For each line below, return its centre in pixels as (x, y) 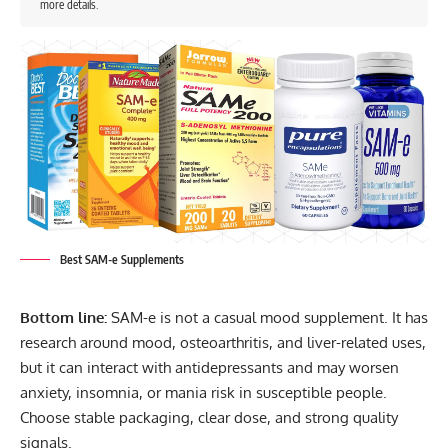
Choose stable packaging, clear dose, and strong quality (209, 417)
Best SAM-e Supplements (122, 259)
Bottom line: (63, 317)
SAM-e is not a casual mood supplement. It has (267, 317)
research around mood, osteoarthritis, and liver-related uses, (223, 342)
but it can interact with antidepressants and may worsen (209, 367)
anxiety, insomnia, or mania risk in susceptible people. (203, 392)
